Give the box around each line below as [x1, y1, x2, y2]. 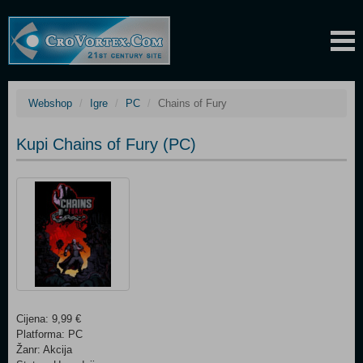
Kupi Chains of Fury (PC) [16, 135, 196, 153]
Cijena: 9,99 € [16, 313, 81, 325]
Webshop [28, 97, 72, 109]
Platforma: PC [16, 328, 83, 340]
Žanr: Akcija [16, 344, 72, 356]
